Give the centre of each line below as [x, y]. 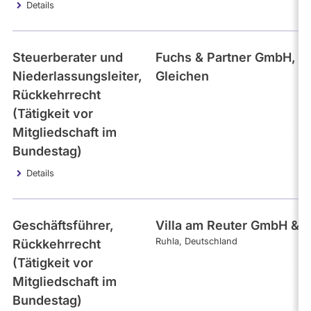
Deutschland [211, 241]
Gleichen [182, 76]
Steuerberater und [68, 57]
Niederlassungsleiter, [77, 76]
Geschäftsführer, [63, 225]
